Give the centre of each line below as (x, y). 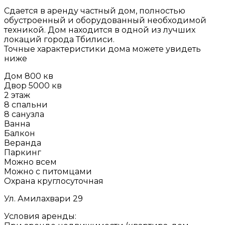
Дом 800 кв (29, 76)
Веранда (23, 143)
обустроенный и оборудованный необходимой (105, 21)
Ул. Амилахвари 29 (43, 199)
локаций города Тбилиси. (59, 40)
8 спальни (26, 105)
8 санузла (24, 115)
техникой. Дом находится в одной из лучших (100, 30)
